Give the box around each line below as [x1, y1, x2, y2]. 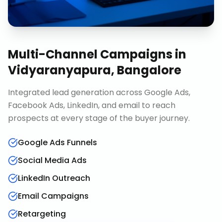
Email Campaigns [18, 190, 89, 202]
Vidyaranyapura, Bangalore [8, 62, 181, 78]
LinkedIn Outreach [18, 172, 90, 184]
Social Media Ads [18, 155, 87, 166]
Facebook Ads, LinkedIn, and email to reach [8, 100, 175, 111]
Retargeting [18, 208, 66, 220]
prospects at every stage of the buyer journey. [8, 112, 190, 124]
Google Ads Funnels [18, 137, 97, 148]
